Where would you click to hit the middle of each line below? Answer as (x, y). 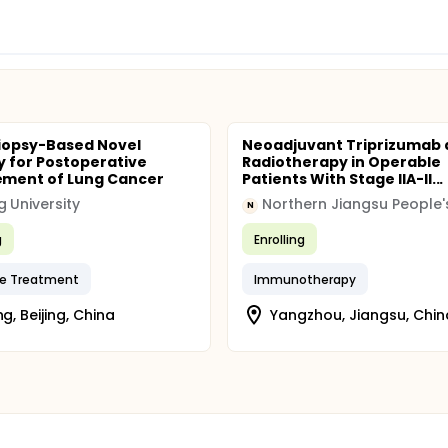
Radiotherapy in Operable (341, 162)
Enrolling (280, 239)
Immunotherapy (305, 279)
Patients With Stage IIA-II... (343, 179)
